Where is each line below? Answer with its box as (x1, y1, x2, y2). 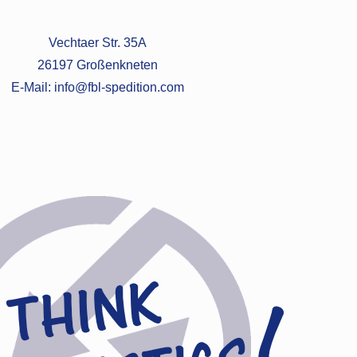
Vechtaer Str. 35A (48, 36, 147, 49)
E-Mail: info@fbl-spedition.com (10, 80, 184, 94)
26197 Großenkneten (37, 58, 158, 72)
